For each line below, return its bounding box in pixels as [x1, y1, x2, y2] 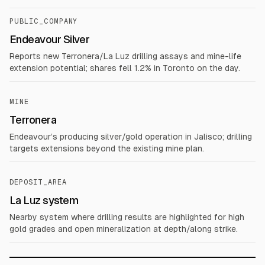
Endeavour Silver [9, 33, 90, 46]
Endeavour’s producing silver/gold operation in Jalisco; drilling [9, 132, 252, 141]
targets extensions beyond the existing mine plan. [9, 144, 204, 153]
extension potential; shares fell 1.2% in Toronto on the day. [9, 63, 240, 73]
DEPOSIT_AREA [9, 178, 67, 186]
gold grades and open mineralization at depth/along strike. [9, 224, 238, 234]
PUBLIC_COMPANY [9, 17, 78, 25]
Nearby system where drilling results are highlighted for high [9, 212, 244, 222]
